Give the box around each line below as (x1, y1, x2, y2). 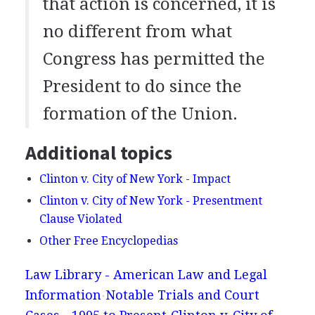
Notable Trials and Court (105, 287, 259, 302)
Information (25, 287, 101, 302)
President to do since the (42, 76, 242, 96)
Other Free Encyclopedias (39, 233, 178, 247)
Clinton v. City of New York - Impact (39, 172, 231, 186)
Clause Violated (39, 212, 122, 226)
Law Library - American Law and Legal (25, 266, 267, 282)
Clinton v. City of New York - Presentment (39, 193, 262, 207)
